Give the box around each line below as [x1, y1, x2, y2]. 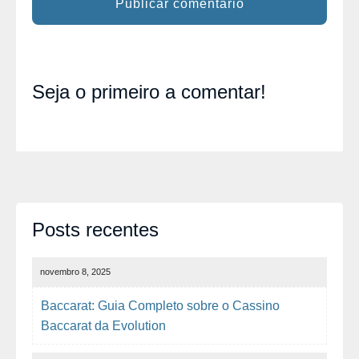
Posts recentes [32, 219, 159, 241]
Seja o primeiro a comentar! [32, 81, 266, 103]
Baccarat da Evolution [41, 319, 166, 333]
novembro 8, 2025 [40, 267, 111, 277]
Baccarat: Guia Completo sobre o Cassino [41, 299, 280, 313]
